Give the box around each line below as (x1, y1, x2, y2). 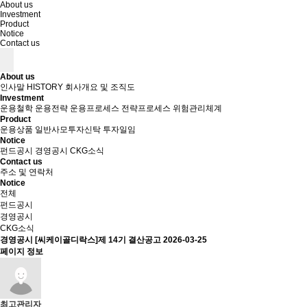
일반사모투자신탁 (35, 125, 101, 134)
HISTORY (27, 82, 63, 92)
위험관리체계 (173, 103, 222, 113)
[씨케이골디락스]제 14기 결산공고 (35, 235, 163, 245)
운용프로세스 (70, 103, 119, 113)
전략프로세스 (121, 103, 171, 113)
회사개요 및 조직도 (65, 82, 135, 92)
